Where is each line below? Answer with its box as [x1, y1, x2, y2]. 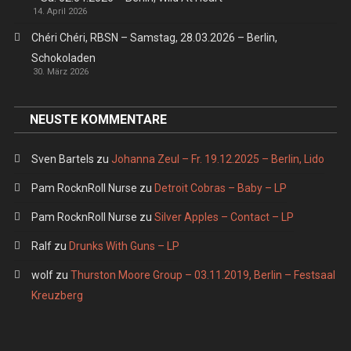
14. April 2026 [32, 5, 87, 16]
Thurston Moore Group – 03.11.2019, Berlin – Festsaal [70, 268, 335, 281]
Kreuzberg [31, 288, 83, 302]
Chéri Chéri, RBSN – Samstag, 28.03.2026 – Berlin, [31, 31, 277, 44]
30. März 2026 [32, 66, 89, 77]
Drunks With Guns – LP [68, 239, 179, 252]
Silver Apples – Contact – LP [154, 210, 294, 223]
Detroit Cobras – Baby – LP [154, 181, 287, 194]
